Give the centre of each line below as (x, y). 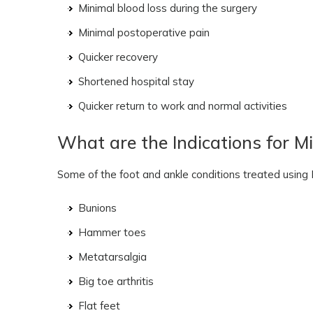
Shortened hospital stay (136, 81)
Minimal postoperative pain (144, 32)
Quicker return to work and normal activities (183, 106)
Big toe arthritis (116, 281)
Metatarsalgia (112, 257)
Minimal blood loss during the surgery (168, 8)
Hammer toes (112, 232)
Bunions (97, 208)
